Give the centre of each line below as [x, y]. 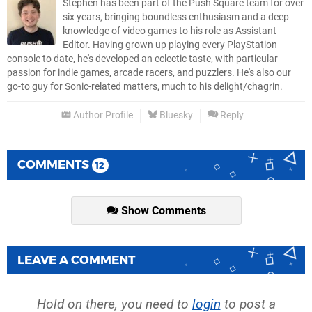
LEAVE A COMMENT [76, 259]
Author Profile [102, 116]
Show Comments [162, 211]
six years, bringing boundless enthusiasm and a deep [176, 17]
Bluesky [175, 116]
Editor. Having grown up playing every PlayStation [170, 45]
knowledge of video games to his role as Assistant [170, 31]
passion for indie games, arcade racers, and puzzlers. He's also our [149, 73]
